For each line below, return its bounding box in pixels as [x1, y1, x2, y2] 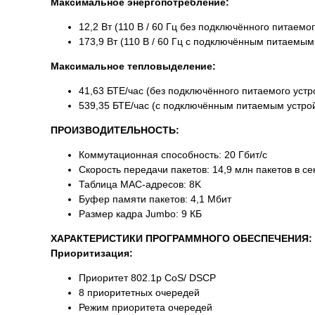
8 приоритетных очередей [79, 287, 200, 299]
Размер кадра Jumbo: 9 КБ [79, 208, 202, 220]
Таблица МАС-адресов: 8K [79, 179, 201, 191]
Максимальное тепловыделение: [51, 60, 216, 72]
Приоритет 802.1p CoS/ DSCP [79, 272, 216, 284]
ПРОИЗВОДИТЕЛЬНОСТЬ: [51, 124, 179, 136]
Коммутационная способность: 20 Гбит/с [79, 149, 267, 161]
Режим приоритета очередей [79, 302, 212, 314]
